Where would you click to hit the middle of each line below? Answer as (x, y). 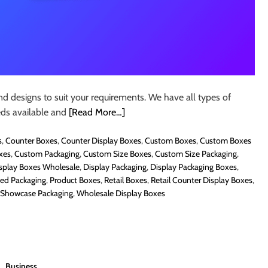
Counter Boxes (31, 141)
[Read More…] (97, 112)
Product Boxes (75, 180)
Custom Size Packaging (196, 154)
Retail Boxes (126, 180)
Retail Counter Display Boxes (202, 180)
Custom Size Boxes (117, 154)
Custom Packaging (47, 154)
